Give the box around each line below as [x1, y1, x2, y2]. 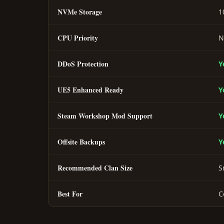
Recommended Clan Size [57, 162, 132, 173]
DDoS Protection [57, 58, 108, 69]
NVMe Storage [57, 6, 102, 17]
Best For [57, 188, 82, 199]
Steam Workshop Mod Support [57, 110, 152, 121]
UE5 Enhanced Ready [57, 84, 123, 95]
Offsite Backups [57, 136, 105, 147]
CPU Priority [57, 32, 98, 43]
